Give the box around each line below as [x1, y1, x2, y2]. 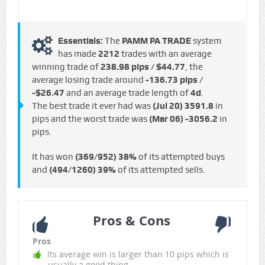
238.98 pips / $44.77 [100, 62, 185, 73]
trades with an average [119, 49, 212, 60]
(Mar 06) [148, 114, 183, 125]
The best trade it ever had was [31, 101, 153, 112]
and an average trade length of [64, 88, 190, 99]
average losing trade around [31, 75, 146, 86]
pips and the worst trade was [31, 114, 149, 125]
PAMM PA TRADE [121, 35, 191, 47]
